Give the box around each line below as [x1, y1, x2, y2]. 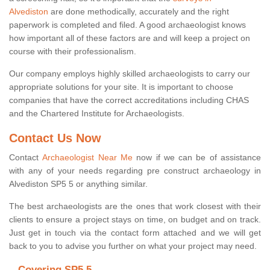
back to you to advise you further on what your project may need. [9, 241, 257, 251]
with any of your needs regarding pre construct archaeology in [9, 166, 261, 176]
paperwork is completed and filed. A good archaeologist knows [9, 20, 246, 30]
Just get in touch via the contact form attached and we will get [9, 228, 261, 238]
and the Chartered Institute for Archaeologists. [9, 108, 184, 119]
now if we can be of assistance [132, 152, 262, 163]
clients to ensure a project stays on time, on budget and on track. [9, 215, 261, 225]
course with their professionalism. [9, 46, 136, 57]
